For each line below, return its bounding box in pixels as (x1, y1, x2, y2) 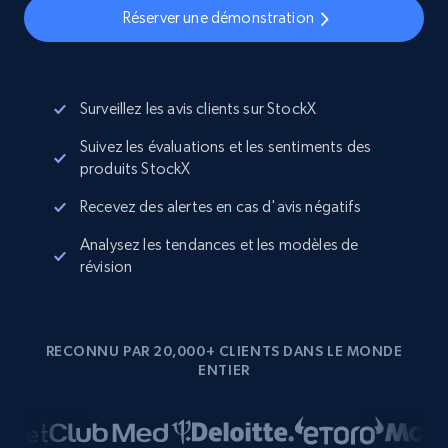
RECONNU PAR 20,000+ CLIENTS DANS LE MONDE (45, 343, 403, 359)
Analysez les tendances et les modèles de (80, 235, 359, 254)
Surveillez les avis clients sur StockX (80, 99, 317, 118)
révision (80, 257, 133, 276)
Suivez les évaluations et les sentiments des (80, 137, 372, 156)
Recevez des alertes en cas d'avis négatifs (80, 197, 361, 216)
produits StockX (80, 159, 191, 178)
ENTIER (198, 362, 250, 378)
